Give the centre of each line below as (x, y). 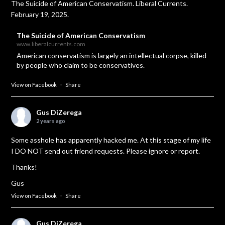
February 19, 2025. (40, 14)
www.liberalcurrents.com (51, 44)
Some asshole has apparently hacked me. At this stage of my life (111, 140)
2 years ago (51, 121)
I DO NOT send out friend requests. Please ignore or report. (106, 151)
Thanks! (24, 167)
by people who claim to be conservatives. (81, 65)
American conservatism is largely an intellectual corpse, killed (112, 55)
